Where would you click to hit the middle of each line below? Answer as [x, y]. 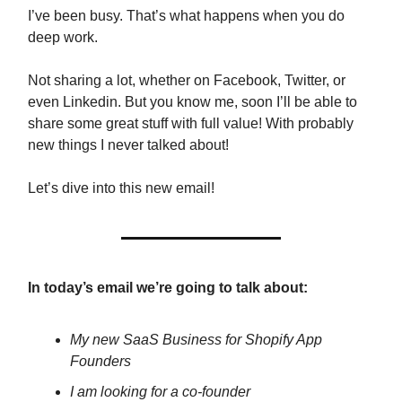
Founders [100, 361]
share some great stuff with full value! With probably [191, 123]
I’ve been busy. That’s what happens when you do [186, 16]
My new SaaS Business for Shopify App [196, 340]
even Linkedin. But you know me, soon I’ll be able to [192, 102]
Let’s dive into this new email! [121, 188]
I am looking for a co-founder [160, 392]
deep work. [63, 37]
